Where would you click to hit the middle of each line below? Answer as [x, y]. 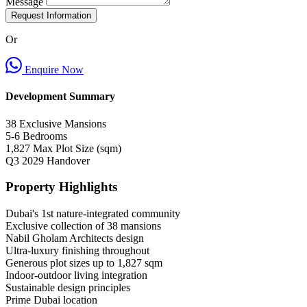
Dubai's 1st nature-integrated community [93, 214]
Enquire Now [53, 70]
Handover [68, 160]
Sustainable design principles [68, 288]
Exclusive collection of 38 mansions [83, 226]
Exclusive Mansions [63, 123]
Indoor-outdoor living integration [76, 275]
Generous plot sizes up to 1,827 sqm [84, 263]
